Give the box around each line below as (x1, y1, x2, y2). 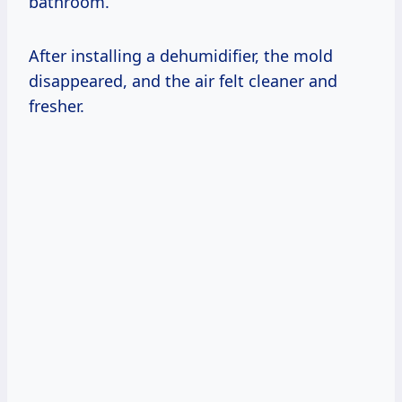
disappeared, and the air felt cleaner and (29, 69, 337, 92)
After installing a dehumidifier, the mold (29, 44, 333, 66)
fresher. (29, 94, 84, 117)
